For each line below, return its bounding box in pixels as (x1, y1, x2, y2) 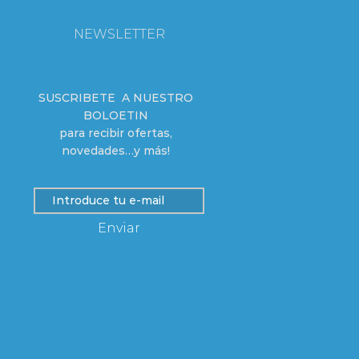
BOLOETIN (83, 108, 148, 123)
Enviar (97, 220, 140, 236)
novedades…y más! (62, 143, 170, 159)
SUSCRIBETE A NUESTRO (38, 91, 193, 106)
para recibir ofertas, (59, 126, 172, 141)
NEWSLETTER (73, 26, 165, 42)
